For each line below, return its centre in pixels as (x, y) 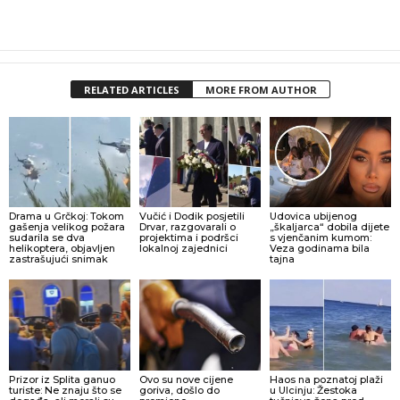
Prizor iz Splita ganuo (62, 380)
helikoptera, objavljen (62, 249)
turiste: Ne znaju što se (65, 391)
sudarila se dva (47, 238)
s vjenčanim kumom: (320, 238)
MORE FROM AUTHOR (261, 89)
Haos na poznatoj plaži (326, 380)
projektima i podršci (188, 238)
